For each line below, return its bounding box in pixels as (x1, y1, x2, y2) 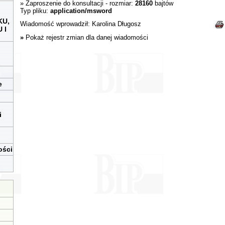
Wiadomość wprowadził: (20, 20, 92, 28)
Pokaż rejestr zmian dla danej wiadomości (25, 34, 148, 41)
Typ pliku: (20, 7, 50, 15)
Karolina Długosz (91, 20, 141, 28)
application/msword (50, 7, 112, 15)
